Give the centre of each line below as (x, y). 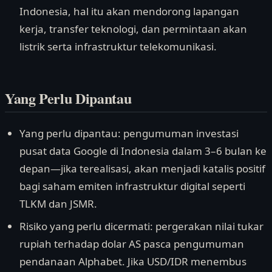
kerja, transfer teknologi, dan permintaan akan (133, 29)
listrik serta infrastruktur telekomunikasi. (118, 46)
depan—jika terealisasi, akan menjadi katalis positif (142, 168)
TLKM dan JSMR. (58, 203)
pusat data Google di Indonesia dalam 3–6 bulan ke (143, 151)
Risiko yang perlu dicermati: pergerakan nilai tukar (141, 226)
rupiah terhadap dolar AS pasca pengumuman (132, 244)
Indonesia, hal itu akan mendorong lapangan (129, 11)
